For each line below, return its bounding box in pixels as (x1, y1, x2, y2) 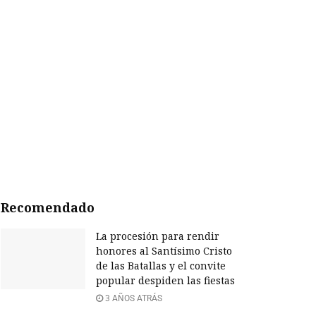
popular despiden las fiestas (96, 274, 235, 288)
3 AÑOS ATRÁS (103, 293, 162, 304)
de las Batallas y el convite (96, 259, 226, 273)
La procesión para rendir (96, 229, 219, 243)
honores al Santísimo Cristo (96, 244, 232, 258)
